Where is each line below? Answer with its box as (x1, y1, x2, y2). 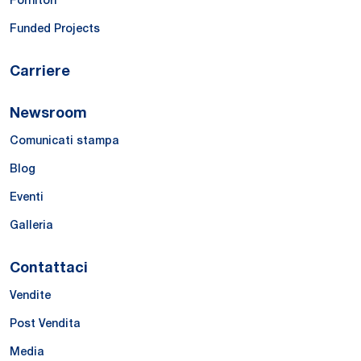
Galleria (10, 218, 53, 232)
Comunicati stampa (10, 134, 119, 147)
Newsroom (10, 102, 87, 121)
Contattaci (10, 257, 88, 276)
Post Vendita (10, 317, 81, 330)
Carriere (10, 60, 70, 79)
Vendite (10, 288, 51, 302)
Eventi (10, 190, 44, 204)
